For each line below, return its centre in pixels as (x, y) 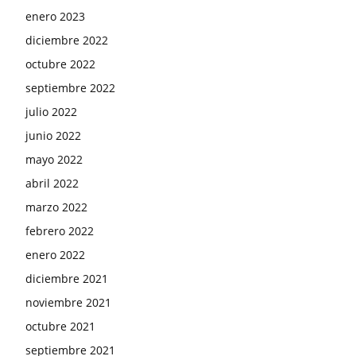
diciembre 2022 (67, 41)
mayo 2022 (54, 160)
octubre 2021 (60, 327)
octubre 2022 (60, 64)
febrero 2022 (60, 231)
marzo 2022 (56, 207)
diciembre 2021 (67, 279)
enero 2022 (55, 255)
